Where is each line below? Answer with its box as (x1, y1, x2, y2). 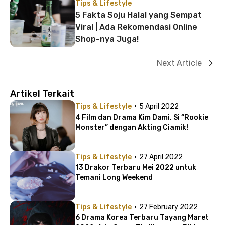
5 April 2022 (139, 102, 179, 111)
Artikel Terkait (10, 88, 74, 99)
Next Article (157, 58, 202, 68)
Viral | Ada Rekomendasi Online (75, 22, 197, 32)
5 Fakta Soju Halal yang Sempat (75, 10, 202, 20)
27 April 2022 (139, 153, 183, 161)
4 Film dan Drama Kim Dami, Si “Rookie (75, 113, 208, 122)
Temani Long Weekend (75, 173, 153, 182)
